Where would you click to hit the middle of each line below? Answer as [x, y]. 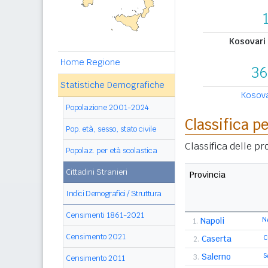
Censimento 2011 [95, 258]
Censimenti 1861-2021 [105, 215]
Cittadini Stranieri [97, 172]
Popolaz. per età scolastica [112, 150]
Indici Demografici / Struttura [114, 194]
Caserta [217, 239]
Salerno [216, 257]
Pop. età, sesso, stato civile [111, 129]
